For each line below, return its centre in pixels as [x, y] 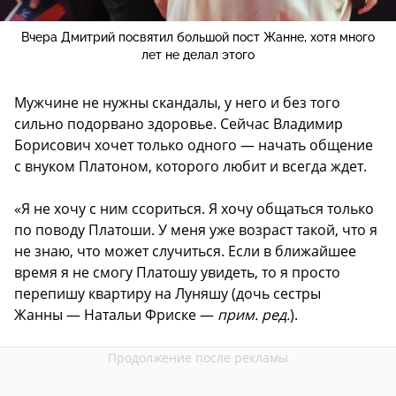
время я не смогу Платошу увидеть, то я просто [177, 273]
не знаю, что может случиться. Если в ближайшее [185, 251]
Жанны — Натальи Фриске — [116, 315]
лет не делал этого [198, 55]
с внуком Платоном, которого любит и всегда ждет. [190, 167]
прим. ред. [254, 315]
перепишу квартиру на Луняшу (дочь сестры [168, 294]
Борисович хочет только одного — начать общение [194, 145]
